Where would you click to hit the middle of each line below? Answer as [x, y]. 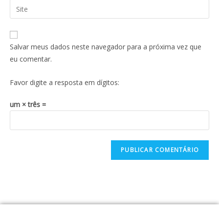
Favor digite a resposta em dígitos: [65, 82]
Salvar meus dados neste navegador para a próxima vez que [106, 47]
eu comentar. [31, 59]
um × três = [28, 104]
